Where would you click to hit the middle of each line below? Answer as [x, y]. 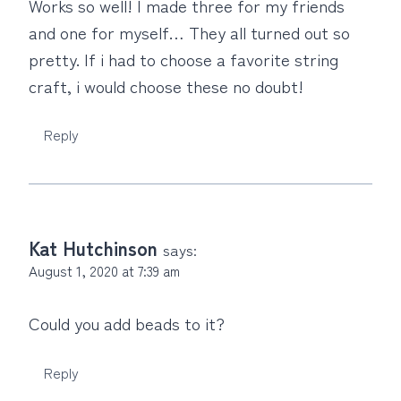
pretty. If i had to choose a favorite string [183, 58]
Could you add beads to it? [127, 323]
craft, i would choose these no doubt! [166, 85]
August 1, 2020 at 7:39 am [104, 271]
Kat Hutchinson [93, 248]
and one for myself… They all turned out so [189, 31]
